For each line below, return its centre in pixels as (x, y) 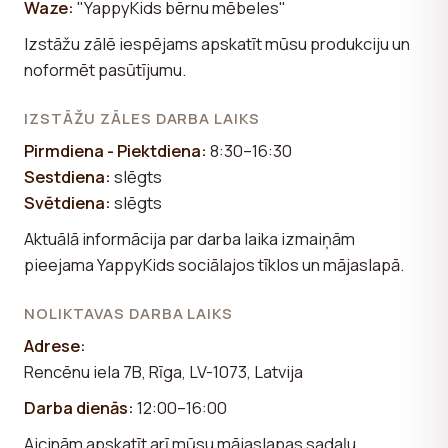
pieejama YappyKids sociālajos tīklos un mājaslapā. (214, 264)
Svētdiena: (67, 202)
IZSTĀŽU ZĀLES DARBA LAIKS (142, 118)
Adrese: (55, 345)
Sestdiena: (67, 176)
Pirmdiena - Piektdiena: (115, 150)
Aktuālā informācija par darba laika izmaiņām (189, 238)
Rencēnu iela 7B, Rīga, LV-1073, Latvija (163, 371)
